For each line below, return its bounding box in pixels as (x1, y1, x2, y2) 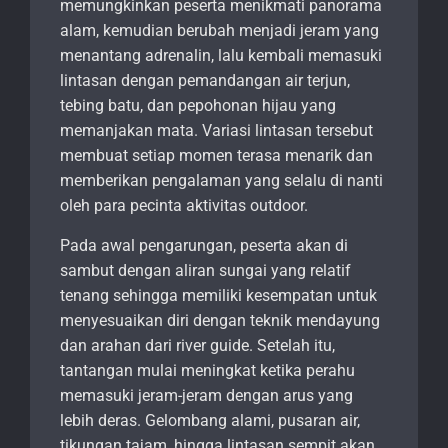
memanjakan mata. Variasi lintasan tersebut (60, 121, 373, 141)
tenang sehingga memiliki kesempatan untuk (60, 286, 377, 306)
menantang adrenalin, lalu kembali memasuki (60, 46, 382, 66)
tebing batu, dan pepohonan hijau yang (60, 96, 336, 116)
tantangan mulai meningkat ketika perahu (60, 361, 355, 381)
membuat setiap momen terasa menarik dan (60, 146, 373, 166)
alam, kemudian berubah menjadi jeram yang (60, 21, 379, 41)
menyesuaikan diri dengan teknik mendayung (60, 311, 380, 331)
